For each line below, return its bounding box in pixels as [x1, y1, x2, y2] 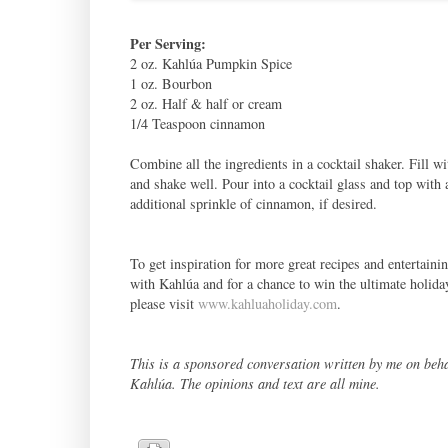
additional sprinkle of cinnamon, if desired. [129, 193, 377, 213]
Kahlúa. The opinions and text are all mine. [129, 373, 380, 393]
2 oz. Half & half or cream [129, 93, 282, 113]
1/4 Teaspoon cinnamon [129, 113, 265, 133]
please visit [129, 293, 198, 313]
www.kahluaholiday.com [197, 293, 337, 313]
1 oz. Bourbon [129, 73, 212, 93]
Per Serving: [129, 32, 206, 54]
